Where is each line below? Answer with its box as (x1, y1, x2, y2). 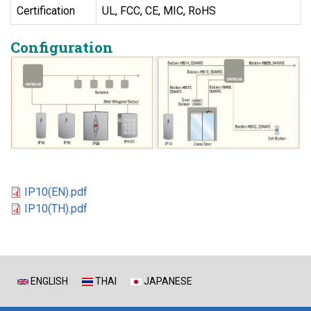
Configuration (10, 37, 113, 58)
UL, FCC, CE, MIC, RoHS (102, 4, 216, 18)
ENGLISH (28, 275, 68, 287)
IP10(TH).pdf (24, 201, 87, 215)
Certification (17, 4, 75, 18)
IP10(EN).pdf (24, 185, 87, 199)
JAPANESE (142, 275, 192, 287)
